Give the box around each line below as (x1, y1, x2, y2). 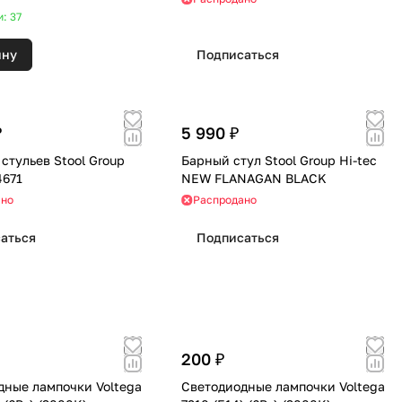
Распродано (192, 193, 257, 207)
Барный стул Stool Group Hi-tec (180, 153, 377, 169)
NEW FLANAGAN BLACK (180, 170, 327, 187)
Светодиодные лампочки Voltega (180, 379, 385, 395)
